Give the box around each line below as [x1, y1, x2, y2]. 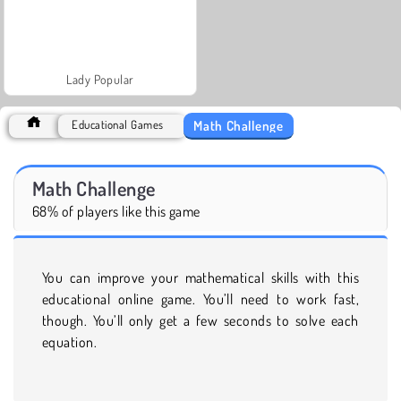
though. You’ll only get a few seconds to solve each [42, 311, 359, 329]
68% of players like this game [32, 201, 200, 220]
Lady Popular [66, 71, 134, 87]
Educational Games [72, 116, 164, 132]
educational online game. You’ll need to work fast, [42, 289, 359, 308]
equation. [42, 332, 98, 351]
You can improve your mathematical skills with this [42, 268, 359, 286]
